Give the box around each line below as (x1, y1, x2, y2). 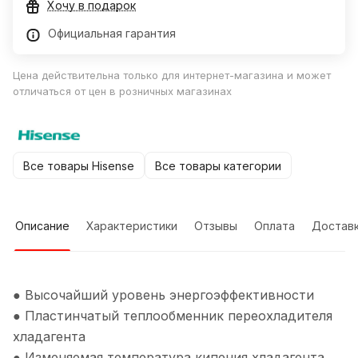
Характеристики (86, 219, 177, 233)
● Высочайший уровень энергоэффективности (13, 287, 314, 304)
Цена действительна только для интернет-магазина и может (13, 69, 331, 82)
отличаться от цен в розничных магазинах (13, 85, 232, 98)
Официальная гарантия (48, 26, 179, 41)
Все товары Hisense (23, 158, 134, 173)
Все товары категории (155, 158, 281, 173)
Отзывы (194, 219, 237, 233)
